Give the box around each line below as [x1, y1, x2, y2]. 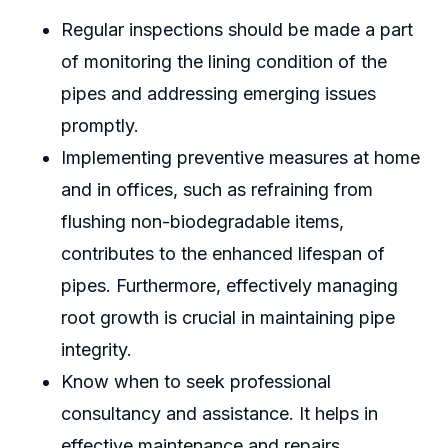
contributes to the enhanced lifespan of [60, 243, 385, 265]
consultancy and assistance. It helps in [60, 403, 378, 425]
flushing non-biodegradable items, [60, 211, 344, 233]
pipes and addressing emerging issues [60, 83, 376, 105]
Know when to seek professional [60, 371, 331, 393]
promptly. [60, 115, 139, 137]
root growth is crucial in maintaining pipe [60, 307, 395, 329]
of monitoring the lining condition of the [60, 51, 387, 73]
